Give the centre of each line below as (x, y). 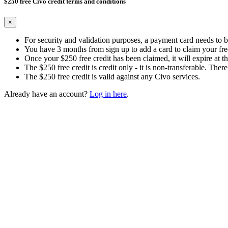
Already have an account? (47, 94)
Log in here (108, 94)
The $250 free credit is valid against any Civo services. (112, 77)
